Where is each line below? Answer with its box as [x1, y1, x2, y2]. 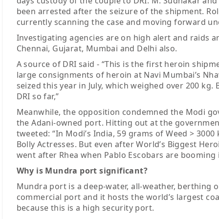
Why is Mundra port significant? [16, 165, 148, 176]
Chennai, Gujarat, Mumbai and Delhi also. [16, 43, 182, 54]
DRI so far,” [16, 91, 59, 102]
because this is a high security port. [16, 202, 154, 214]
